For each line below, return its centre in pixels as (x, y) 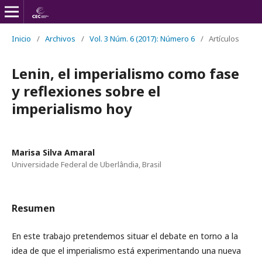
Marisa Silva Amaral (53, 152)
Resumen (33, 208)
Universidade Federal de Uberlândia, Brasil (87, 164)
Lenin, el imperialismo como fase (125, 73)
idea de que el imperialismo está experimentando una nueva (126, 251)
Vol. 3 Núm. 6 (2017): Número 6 (142, 39)
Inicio (21, 39)
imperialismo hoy (72, 108)
